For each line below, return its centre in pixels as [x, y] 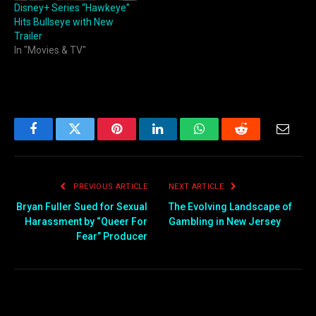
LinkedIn [180, 139]
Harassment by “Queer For [86, 222]
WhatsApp [226, 139]
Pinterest [138, 139]
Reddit [257, 139]
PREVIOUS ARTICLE [109, 187]
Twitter [92, 139]
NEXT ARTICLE [197, 187]
